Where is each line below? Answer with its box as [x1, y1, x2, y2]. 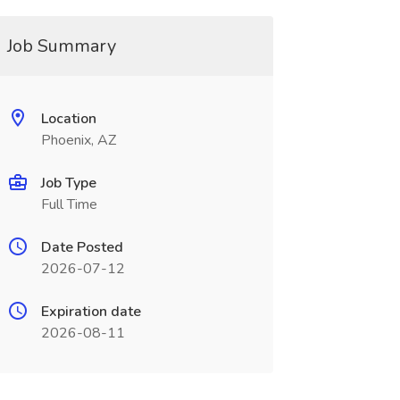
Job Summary [6, 34, 116, 58]
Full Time [40, 195, 97, 214]
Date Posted [40, 237, 123, 257]
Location [40, 109, 96, 129]
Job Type [40, 173, 96, 193]
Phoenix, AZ [40, 130, 116, 150]
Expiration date [40, 302, 141, 321]
